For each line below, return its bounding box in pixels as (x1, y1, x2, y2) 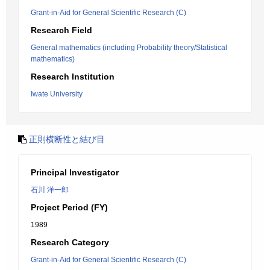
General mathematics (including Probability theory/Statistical (31, 43, 227, 52)
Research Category (31, 237, 109, 247)
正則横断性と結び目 (29, 134, 105, 144)
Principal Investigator (31, 168, 119, 177)
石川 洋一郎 (31, 186, 69, 194)
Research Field (31, 25, 92, 35)
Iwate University (31, 90, 83, 98)
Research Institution (31, 72, 115, 81)
